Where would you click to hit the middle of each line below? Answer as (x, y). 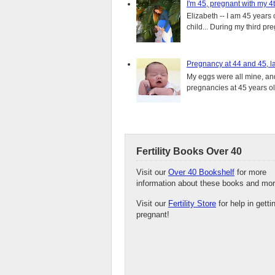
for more (250, 172)
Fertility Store (192, 203)
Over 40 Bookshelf (201, 172)
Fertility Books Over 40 (189, 151)
